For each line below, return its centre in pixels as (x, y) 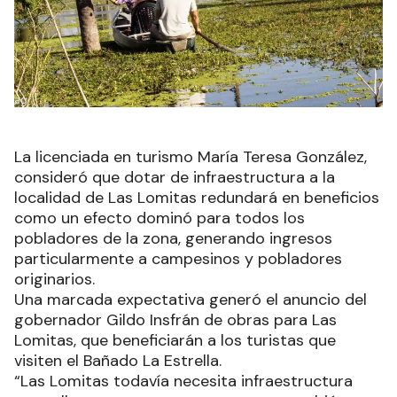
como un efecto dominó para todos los (160, 218)
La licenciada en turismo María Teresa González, (191, 156)
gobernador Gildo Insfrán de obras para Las (175, 319)
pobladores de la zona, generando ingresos (173, 238)
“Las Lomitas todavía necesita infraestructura (183, 381)
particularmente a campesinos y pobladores (178, 258)
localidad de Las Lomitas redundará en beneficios (197, 197)
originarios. (54, 279)
